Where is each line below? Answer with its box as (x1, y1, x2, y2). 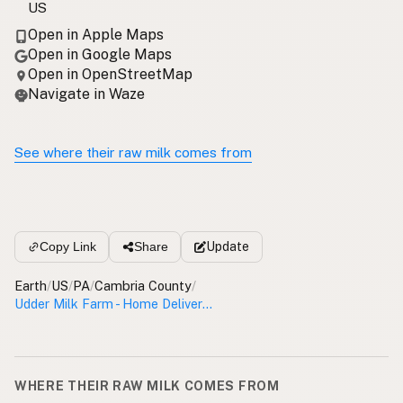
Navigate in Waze (28, 85, 145, 103)
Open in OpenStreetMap (28, 65, 193, 83)
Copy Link (39, 239, 96, 255)
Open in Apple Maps (28, 25, 164, 43)
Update (205, 238, 249, 254)
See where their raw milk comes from (14, 144, 252, 160)
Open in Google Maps (28, 45, 172, 63)
